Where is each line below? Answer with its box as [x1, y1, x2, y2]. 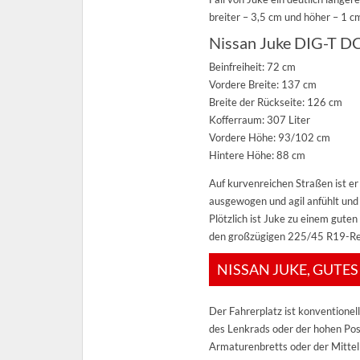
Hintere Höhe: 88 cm [209, 148, 306, 162]
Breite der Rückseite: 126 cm [209, 95, 343, 108]
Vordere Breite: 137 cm [209, 77, 317, 91]
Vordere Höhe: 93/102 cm [209, 130, 331, 144]
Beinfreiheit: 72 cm [209, 59, 297, 73]
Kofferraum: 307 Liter [209, 112, 311, 126]
